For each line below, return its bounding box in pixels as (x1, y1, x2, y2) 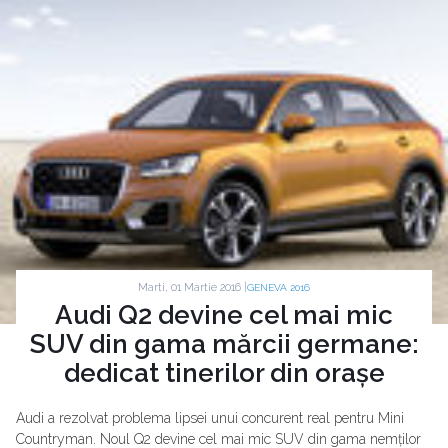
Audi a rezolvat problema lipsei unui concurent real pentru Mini (16, 410, 404, 427)
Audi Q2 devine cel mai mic (55, 300, 393, 331)
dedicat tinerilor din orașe (63, 358, 385, 389)
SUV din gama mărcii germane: (29, 329, 419, 360)
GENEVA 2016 (247, 282, 310, 294)
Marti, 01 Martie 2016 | (138, 280, 247, 294)
